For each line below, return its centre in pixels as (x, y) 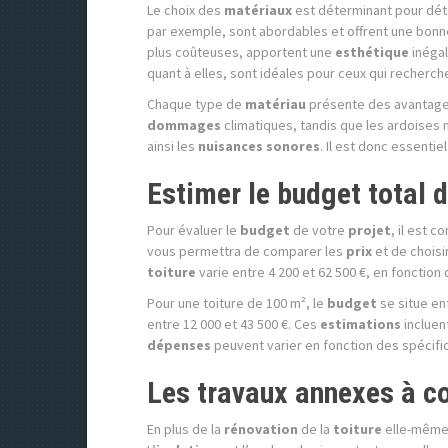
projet (369, 230)
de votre (319, 230)
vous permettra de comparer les (246, 251)
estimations (360, 324)
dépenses (179, 345)
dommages (184, 125)
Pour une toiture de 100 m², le (237, 303)
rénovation (261, 429)
